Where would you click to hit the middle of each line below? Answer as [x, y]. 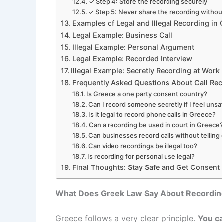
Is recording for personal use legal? [141, 156]
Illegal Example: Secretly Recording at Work [145, 70]
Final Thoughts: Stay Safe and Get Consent [146, 167]
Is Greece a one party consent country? [147, 93]
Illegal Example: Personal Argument [133, 47]
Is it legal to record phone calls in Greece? [152, 114]
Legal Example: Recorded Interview [132, 58]
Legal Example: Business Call [122, 35]
